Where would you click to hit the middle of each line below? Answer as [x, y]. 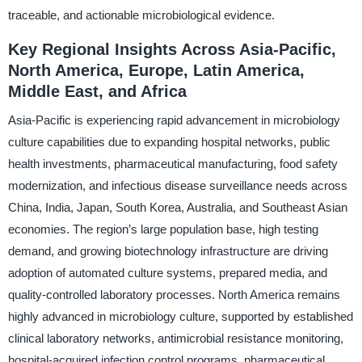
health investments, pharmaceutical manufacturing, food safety [173, 164]
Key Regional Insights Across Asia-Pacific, [172, 49]
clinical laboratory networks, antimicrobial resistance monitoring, [175, 339]
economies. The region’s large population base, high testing [163, 229]
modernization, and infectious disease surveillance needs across [177, 186]
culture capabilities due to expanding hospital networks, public [169, 142]
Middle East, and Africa [97, 91]
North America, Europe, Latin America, [156, 70]
